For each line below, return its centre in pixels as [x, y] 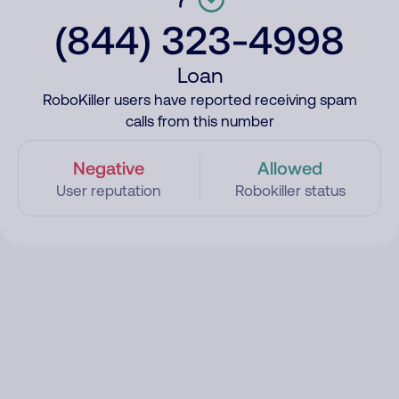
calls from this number [199, 121]
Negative [109, 167]
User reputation [109, 191]
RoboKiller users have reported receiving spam [199, 100]
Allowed [290, 167]
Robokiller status [290, 191]
